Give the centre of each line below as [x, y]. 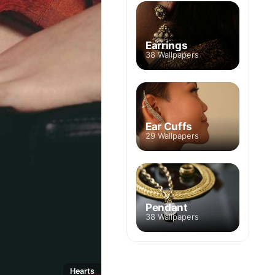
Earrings [167, 45]
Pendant [167, 207]
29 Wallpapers [172, 136]
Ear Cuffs [169, 126]
